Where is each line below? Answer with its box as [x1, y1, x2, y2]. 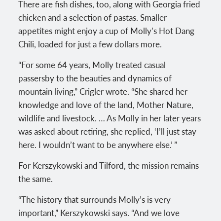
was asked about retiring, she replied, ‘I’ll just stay [18, 125, 197, 137]
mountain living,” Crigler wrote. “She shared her [18, 85, 188, 97]
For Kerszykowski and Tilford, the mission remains [18, 159, 199, 171]
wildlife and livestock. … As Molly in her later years [18, 111, 201, 124]
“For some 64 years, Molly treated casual [18, 58, 166, 71]
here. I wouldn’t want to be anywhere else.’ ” [18, 138, 178, 150]
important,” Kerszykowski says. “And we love [18, 206, 180, 219]
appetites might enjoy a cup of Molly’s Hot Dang [18, 24, 195, 37]
